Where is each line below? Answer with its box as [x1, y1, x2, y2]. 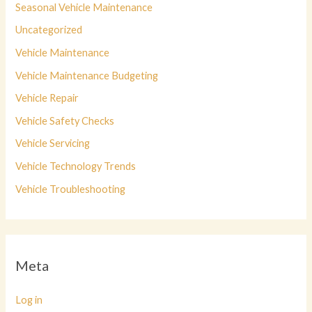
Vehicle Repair [15, 92, 79, 104]
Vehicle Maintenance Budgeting [15, 69, 159, 81]
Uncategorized [15, 24, 83, 36]
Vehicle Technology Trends [15, 160, 136, 173]
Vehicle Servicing [15, 137, 91, 150]
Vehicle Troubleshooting [15, 182, 126, 195]
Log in [15, 294, 43, 306]
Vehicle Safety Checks [15, 114, 115, 127]
